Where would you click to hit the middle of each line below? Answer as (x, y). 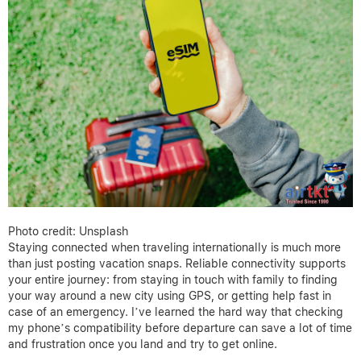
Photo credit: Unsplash (68, 232)
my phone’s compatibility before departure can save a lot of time (180, 328)
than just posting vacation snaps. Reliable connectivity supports (177, 264)
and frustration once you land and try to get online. (143, 344)
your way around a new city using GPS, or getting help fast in (170, 296)
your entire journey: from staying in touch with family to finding (173, 280)
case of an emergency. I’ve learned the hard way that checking (176, 312)
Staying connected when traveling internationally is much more (174, 248)
